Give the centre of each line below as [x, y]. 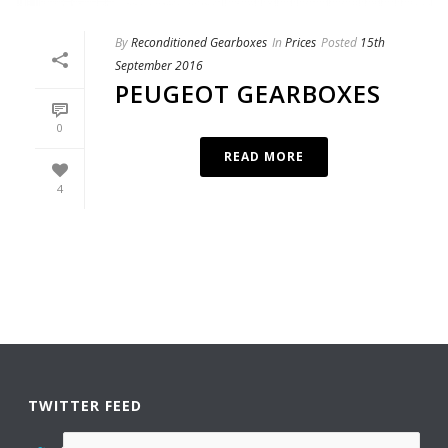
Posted [339, 42]
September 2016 [159, 65]
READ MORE [264, 156]
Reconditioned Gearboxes [199, 42]
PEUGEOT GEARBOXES [248, 93]
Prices [300, 42]
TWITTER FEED [85, 405]
